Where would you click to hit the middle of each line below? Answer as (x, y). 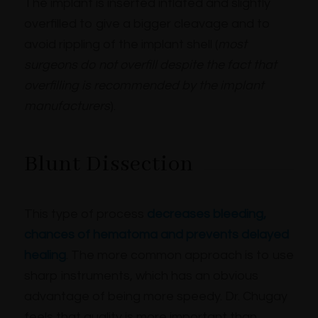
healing (45, 255)
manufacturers (67, 106)
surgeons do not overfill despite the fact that (150, 65)
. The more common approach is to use (180, 255)
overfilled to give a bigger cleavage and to (147, 24)
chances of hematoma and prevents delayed (156, 234)
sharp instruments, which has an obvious (141, 275)
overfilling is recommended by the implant (144, 86)
